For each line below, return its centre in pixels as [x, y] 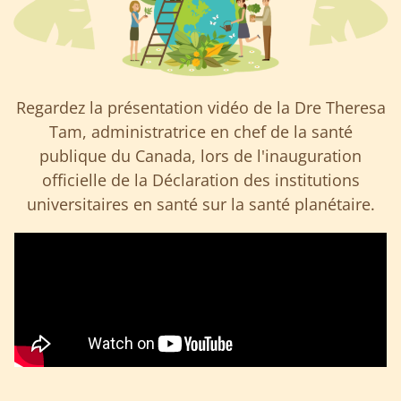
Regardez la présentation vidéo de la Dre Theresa [200, 108]
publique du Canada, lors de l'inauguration [200, 156]
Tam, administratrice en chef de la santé [200, 132]
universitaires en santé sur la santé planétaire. [200, 205]
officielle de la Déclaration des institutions [200, 180]
